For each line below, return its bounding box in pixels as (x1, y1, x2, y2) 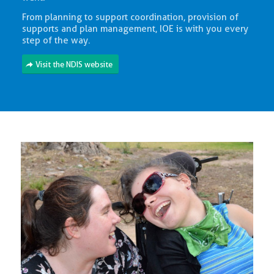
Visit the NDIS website (35, 60, 113, 69)
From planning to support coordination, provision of (21, 12, 239, 23)
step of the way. (21, 35, 91, 46)
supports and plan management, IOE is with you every (21, 23, 248, 34)
